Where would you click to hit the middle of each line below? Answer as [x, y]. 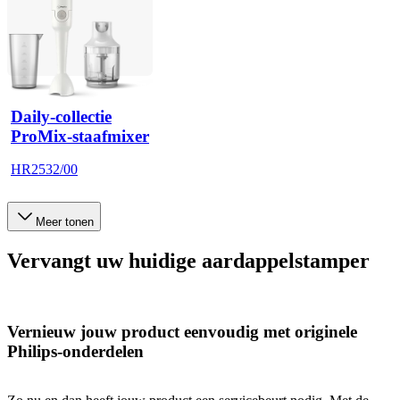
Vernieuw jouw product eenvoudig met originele [182, 331]
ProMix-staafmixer [80, 136]
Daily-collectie [61, 116]
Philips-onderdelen [75, 351]
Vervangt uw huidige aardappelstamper [188, 261]
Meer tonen [65, 222]
